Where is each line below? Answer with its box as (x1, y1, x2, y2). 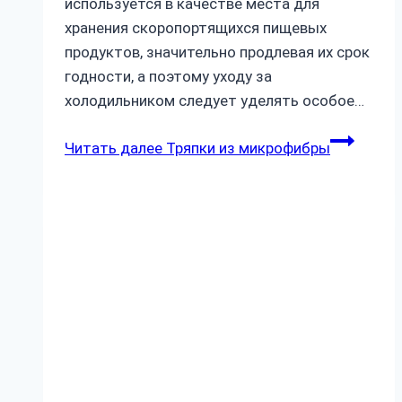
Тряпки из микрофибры (162, 138, 330, 157)
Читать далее (65, 138, 162, 157)
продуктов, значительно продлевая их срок (65, 42, 370, 61)
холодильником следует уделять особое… (65, 91, 364, 109)
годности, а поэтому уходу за (65, 66, 272, 85)
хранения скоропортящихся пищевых (65, 18, 327, 37)
